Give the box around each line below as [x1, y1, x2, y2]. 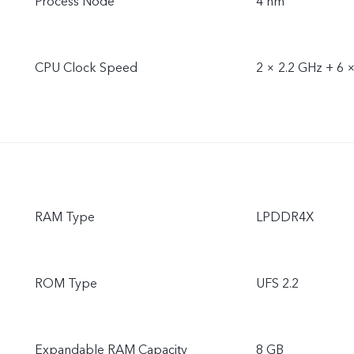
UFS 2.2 [256, 275, 299, 292]
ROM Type [35, 275, 97, 292]
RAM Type [35, 209, 95, 226]
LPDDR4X [256, 209, 314, 226]
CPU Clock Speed [35, 59, 137, 77]
